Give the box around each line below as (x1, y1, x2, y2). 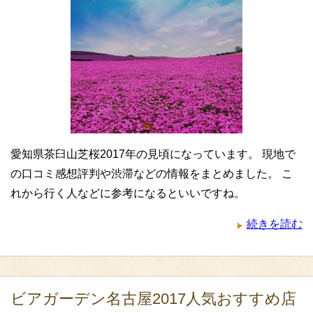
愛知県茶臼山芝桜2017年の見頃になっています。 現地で (10, 148, 296, 160)
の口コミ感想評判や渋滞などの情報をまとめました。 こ (10, 168, 293, 180)
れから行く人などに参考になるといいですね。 (10, 187, 245, 199)
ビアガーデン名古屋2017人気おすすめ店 (10, 290, 296, 307)
